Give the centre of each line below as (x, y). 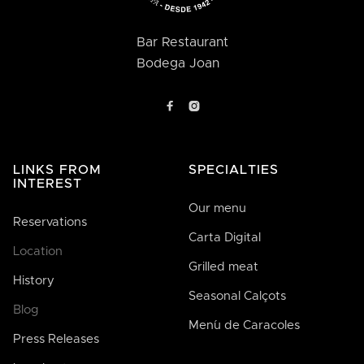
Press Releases (56, 340)
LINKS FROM (57, 170)
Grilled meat (223, 267)
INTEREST (48, 184)
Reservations (50, 223)
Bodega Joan (178, 64)
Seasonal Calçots (237, 297)
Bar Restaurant (182, 43)
